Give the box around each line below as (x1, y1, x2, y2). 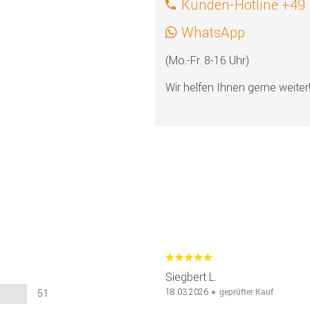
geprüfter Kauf (219, 285, 273, 297)
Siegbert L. (165, 269, 217, 284)
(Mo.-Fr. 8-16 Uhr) (165, 53, 249, 68)
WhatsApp (181, 24, 245, 42)
